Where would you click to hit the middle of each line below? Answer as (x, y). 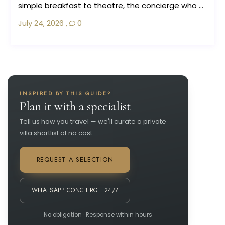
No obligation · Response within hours (98, 215)
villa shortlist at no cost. (57, 133)
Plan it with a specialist (75, 107)
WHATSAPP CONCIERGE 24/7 (75, 191)
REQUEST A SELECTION (75, 160)
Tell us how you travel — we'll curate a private (93, 122)
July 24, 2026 (41, 23)
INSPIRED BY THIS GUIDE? (66, 94)
